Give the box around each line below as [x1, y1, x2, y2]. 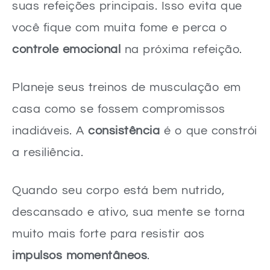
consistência [88, 124, 160, 137]
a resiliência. [12, 146, 83, 159]
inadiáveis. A [12, 124, 88, 137]
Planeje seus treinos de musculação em [12, 81, 241, 93]
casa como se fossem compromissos [12, 102, 225, 115]
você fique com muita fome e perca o [12, 21, 228, 34]
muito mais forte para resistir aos [12, 227, 204, 240]
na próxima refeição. [121, 43, 242, 55]
